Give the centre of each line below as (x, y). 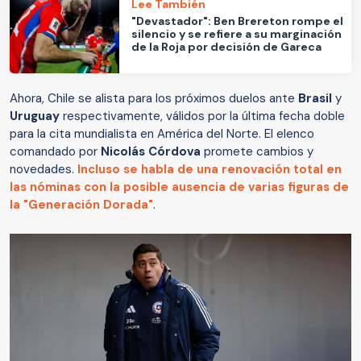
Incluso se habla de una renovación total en (210, 170)
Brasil (317, 99)
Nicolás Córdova (151, 152)
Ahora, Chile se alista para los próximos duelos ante (154, 99)
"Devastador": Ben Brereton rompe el (238, 21)
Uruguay (36, 116)
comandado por (55, 152)
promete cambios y (257, 152)
